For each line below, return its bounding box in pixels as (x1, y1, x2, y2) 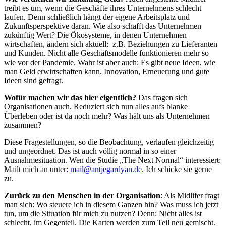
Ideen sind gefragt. (4, 76, 63, 85)
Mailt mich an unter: (4, 164, 70, 174)
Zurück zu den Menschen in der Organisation (4, 191, 160, 200)
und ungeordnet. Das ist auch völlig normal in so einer (4, 146, 176, 155)
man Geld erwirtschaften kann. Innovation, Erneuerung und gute (4, 67, 209, 76)
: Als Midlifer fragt (160, 191, 219, 200)
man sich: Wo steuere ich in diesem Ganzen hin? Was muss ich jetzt (4, 200, 218, 209)
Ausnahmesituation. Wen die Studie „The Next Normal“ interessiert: (4, 155, 221, 164)
